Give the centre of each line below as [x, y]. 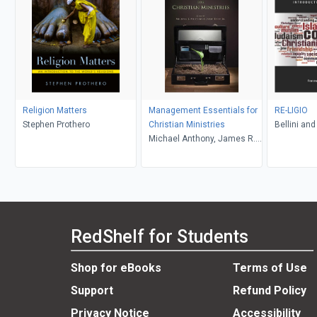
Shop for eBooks [116, 268]
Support [92, 291]
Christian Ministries [186, 124]
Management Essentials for [203, 110]
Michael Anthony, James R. [202, 138]
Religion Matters [54, 110]
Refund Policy [269, 291]
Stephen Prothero [56, 124]
